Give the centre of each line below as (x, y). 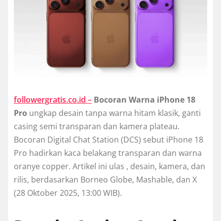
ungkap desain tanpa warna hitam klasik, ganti (114, 113)
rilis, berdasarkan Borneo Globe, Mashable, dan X (105, 180)
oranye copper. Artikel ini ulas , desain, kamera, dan (110, 166)
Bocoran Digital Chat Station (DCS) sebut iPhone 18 (109, 140)
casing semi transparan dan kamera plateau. (97, 127)
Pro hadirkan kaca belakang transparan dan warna (108, 153)
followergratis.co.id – (53, 100)
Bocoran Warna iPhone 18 (145, 100)
